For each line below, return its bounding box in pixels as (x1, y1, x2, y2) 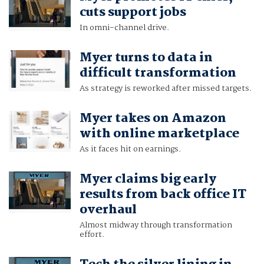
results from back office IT (79, 184, 246, 205)
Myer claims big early (79, 169, 216, 190)
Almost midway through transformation (79, 219, 232, 232)
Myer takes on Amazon (79, 108, 226, 129)
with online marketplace (79, 124, 239, 144)
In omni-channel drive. (79, 21, 169, 35)
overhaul (79, 200, 137, 220)
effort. (79, 228, 104, 242)
